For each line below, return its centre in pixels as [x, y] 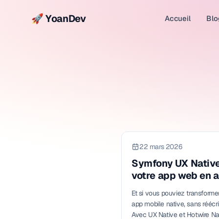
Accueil [178, 18]
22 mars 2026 [161, 147]
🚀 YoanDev [59, 19]
